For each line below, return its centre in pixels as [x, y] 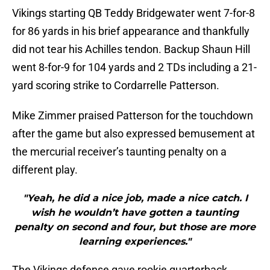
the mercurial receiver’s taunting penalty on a [119, 152]
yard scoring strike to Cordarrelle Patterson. [116, 86]
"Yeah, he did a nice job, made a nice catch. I [135, 198]
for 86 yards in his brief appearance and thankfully [131, 31]
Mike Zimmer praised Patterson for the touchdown [133, 116]
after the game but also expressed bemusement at [133, 134]
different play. [45, 170]
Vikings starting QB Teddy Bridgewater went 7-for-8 [133, 13]
